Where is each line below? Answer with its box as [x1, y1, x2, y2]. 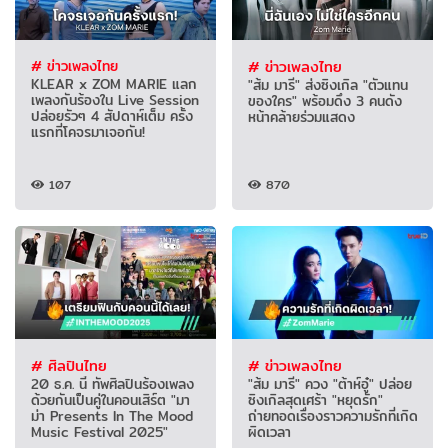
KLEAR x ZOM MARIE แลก [30, 72, 197, 95]
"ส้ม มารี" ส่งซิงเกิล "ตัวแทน [247, 73, 408, 96]
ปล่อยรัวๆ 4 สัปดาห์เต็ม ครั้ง [30, 104, 193, 127]
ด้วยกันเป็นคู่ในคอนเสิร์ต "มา [30, 388, 190, 411]
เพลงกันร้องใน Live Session [30, 88, 199, 111]
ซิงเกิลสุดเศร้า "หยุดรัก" [247, 388, 383, 411]
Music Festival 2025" [30, 420, 168, 443]
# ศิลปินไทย [31, 354, 107, 378]
